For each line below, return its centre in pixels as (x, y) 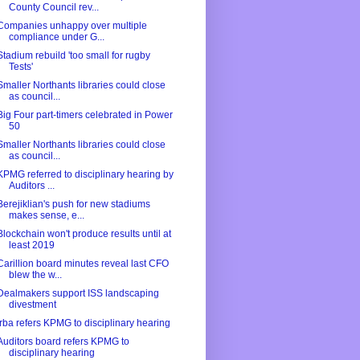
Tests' (20, 67)
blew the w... (35, 275)
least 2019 (31, 245)
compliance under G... (56, 37)
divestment (32, 305)
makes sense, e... (46, 216)
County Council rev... (53, 8)
